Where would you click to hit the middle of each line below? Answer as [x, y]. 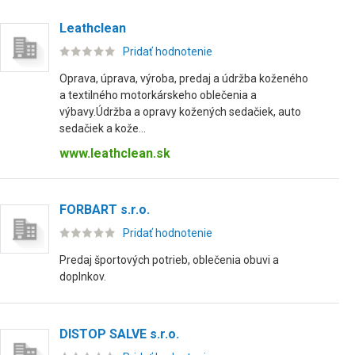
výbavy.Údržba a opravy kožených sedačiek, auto [180, 112]
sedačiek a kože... [103, 128]
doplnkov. [83, 277]
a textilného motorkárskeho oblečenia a [158, 95]
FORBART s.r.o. [105, 210]
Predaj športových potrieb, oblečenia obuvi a [169, 260]
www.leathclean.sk [115, 153]
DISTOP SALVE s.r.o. [119, 334]
